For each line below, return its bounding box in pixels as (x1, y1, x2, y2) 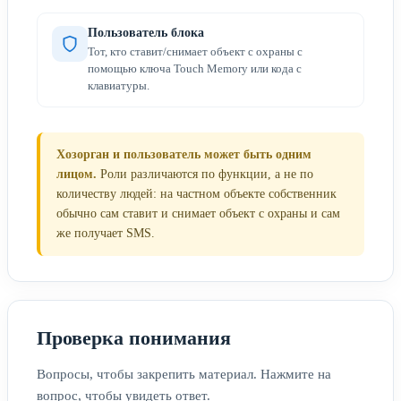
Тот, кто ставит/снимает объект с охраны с (88, 44, 303, 58)
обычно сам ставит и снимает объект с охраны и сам (56, 206, 340, 220)
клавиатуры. (88, 78, 149, 92)
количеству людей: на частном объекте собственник (56, 186, 337, 200)
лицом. (56, 166, 97, 181)
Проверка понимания (37, 326, 231, 349)
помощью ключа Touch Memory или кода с (88, 61, 302, 75)
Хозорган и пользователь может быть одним (56, 147, 311, 161)
